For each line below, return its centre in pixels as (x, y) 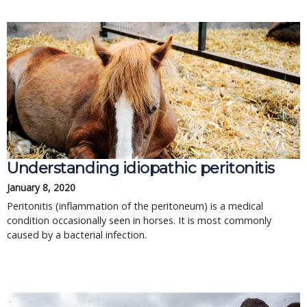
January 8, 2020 (41, 187)
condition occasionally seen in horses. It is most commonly (139, 220)
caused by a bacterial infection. (77, 235)
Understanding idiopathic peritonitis (141, 168)
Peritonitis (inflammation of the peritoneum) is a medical (135, 206)
